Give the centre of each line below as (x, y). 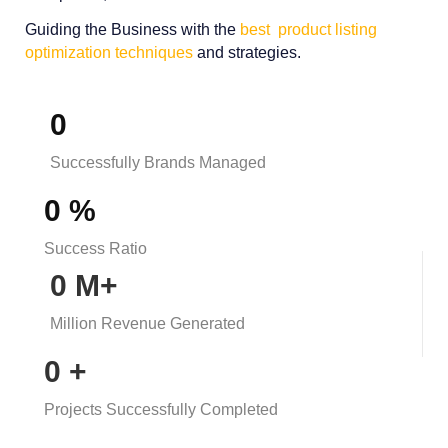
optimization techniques (109, 53)
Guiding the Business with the (132, 30)
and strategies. (247, 53)
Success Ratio (95, 248)
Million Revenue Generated (147, 323)
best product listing (308, 30)
